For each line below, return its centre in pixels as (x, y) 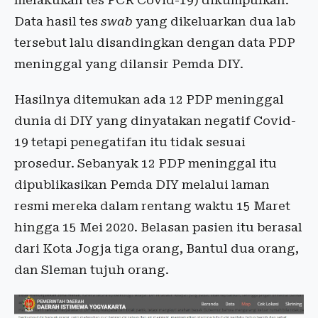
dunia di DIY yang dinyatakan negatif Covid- (155, 120)
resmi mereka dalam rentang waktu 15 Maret (152, 205)
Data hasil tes (57, 21)
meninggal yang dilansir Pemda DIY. (129, 64)
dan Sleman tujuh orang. (92, 269)
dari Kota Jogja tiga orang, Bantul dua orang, (157, 248)
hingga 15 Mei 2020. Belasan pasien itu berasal (158, 227)
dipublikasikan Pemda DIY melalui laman (142, 184)
